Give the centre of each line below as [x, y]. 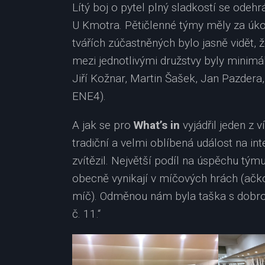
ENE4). [89, 96]
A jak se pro [103, 125]
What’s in [157, 125]
